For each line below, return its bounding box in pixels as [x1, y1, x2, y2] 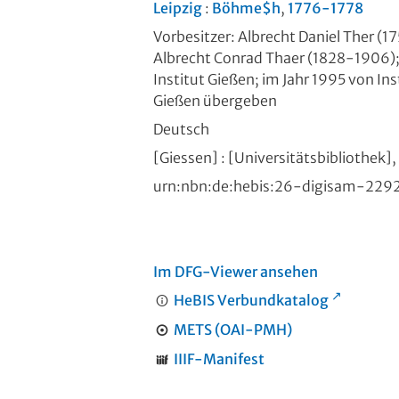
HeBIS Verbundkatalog [173, 291, 329, 310]
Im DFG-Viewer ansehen [153, 263, 318, 281]
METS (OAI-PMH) [173, 321, 292, 339]
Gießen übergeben [153, 92, 277, 110]
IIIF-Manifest [173, 350, 265, 369]
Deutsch [153, 120, 209, 139]
